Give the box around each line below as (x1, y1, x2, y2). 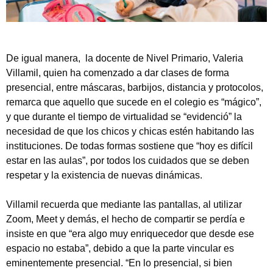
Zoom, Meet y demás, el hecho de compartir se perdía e (6, 214, 245, 225)
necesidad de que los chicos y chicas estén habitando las (6, 126, 254, 137)
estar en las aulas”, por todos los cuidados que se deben (6, 155, 249, 166)
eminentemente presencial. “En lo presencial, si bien (6, 258, 232, 269)
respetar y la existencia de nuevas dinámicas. (6, 170, 202, 181)
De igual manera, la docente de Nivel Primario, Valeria (6, 53, 243, 64)
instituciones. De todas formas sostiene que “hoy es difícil (6, 141, 253, 152)
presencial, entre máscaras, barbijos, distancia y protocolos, (6, 82, 263, 93)
